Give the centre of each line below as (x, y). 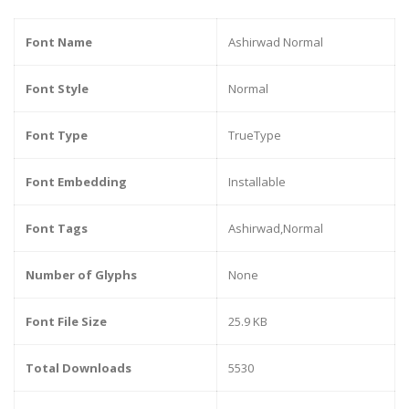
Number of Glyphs (81, 275)
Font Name (59, 42)
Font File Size (66, 322)
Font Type (57, 136)
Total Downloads (79, 368)
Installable (257, 182)
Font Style (57, 89)
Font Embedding (76, 182)
